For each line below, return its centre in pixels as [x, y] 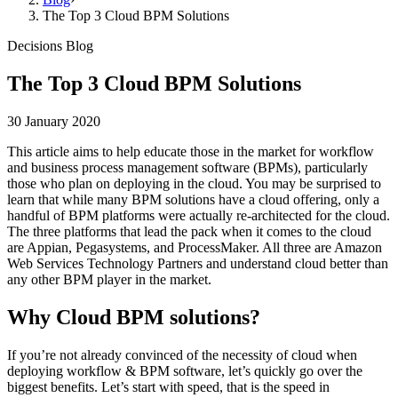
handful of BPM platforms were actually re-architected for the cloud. [199, 215]
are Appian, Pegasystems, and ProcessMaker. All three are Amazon [195, 247]
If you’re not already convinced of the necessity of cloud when [182, 354]
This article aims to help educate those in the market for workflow [191, 151]
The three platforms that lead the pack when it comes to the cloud [189, 231]
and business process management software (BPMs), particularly [187, 167]
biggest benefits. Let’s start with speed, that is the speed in [168, 386]
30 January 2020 [54, 121]
